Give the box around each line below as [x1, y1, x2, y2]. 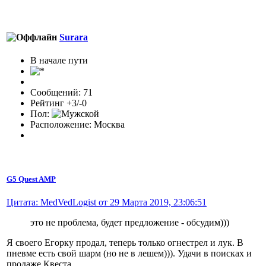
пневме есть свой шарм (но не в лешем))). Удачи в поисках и [7, 248, 252, 258]
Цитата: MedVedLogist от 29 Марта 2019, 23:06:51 [7, 197, 207, 207]
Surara [59, 32, 88, 43]
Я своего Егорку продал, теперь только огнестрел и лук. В [7, 237, 243, 248]
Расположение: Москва [30, 119, 125, 130]
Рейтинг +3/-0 [30, 98, 87, 109]
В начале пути [30, 55, 88, 66]
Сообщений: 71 [30, 87, 93, 98]
